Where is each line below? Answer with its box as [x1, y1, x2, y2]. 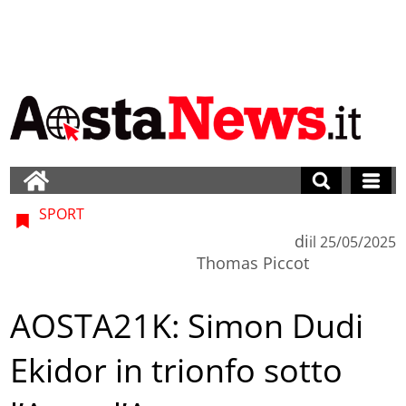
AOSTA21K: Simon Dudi [10, 304, 364, 349]
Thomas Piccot [196, 251, 309, 274]
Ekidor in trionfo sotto [10, 348, 343, 393]
